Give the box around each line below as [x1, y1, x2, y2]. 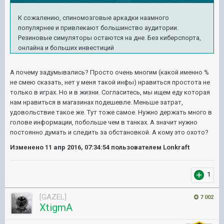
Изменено [10, 143, 45, 151]
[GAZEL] [39, 192, 66, 201]
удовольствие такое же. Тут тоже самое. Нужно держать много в [10, 108, 212, 116]
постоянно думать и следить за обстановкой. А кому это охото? [10, 128, 208, 136]
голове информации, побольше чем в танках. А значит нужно [10, 118, 197, 126]
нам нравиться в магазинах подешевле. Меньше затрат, [10, 98, 183, 106]
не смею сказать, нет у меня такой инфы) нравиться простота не [10, 78, 210, 86]
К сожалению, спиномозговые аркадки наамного [18, 13, 169, 21]
